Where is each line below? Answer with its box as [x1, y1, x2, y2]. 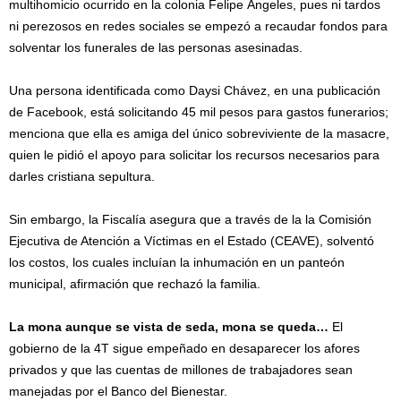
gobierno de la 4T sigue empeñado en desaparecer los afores [9, 341, 360, 355]
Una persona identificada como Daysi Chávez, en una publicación [9, 83, 380, 98]
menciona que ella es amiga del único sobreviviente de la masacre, [9, 126, 389, 141]
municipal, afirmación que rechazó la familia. [9, 277, 260, 291]
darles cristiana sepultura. [9, 169, 155, 183]
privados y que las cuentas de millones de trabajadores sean [9, 363, 353, 377]
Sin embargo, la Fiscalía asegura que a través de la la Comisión [9, 212, 371, 226]
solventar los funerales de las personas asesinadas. [9, 40, 303, 55]
